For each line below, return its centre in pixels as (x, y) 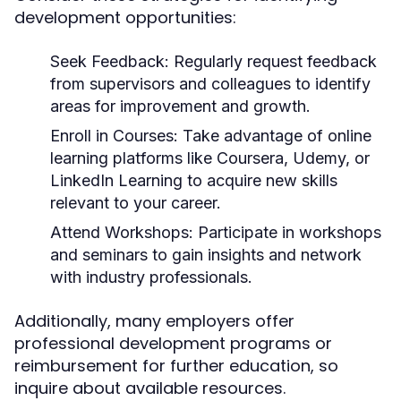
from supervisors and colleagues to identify (210, 84)
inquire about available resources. (150, 388)
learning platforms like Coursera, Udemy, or (210, 158)
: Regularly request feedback (271, 61)
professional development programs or (173, 343)
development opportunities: (125, 17)
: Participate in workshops (285, 232)
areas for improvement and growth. (180, 106)
